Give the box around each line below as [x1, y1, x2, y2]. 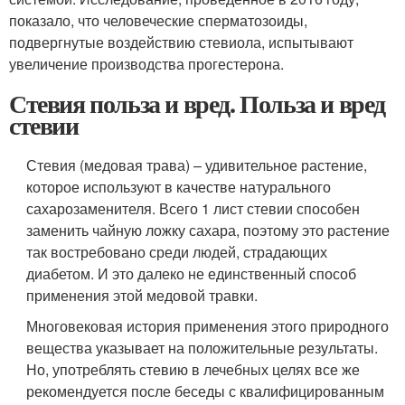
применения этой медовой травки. [26, 284, 259, 306]
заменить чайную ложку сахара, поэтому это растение [26, 219, 391, 240]
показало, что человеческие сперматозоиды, [9, 9, 307, 31]
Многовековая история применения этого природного [26, 315, 390, 336]
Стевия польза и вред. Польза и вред [9, 84, 385, 122]
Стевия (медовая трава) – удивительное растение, [26, 154, 368, 175]
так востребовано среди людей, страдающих [26, 240, 328, 262]
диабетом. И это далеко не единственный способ [26, 262, 357, 284]
